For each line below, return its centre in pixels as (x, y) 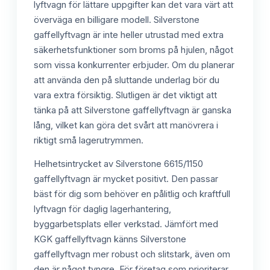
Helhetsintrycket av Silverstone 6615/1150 (118, 164)
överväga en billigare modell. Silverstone (117, 20)
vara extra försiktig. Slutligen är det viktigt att (125, 95)
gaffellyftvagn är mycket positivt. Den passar (126, 179)
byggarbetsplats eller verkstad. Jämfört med (126, 224)
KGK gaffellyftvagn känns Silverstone (110, 240)
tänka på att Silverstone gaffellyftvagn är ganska (133, 110)
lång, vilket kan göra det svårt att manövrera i (126, 125)
